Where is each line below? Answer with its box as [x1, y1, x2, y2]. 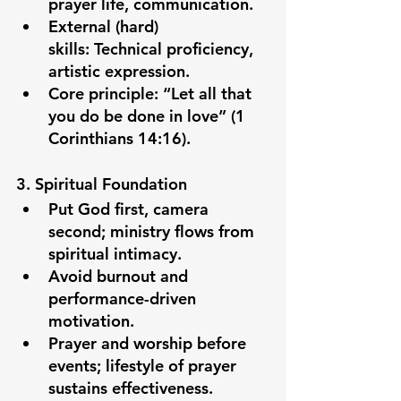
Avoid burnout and [48, 266, 192, 286]
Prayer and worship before [48, 333, 251, 354]
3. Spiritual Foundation [16, 174, 187, 194]
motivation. [48, 311, 134, 331]
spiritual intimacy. [48, 243, 182, 264]
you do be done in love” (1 [48, 106, 250, 126]
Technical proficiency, [90, 38, 258, 59]
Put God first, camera [48, 199, 213, 219]
